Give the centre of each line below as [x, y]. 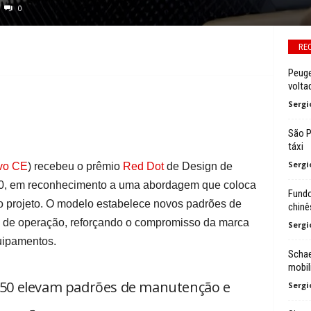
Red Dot [143, 166]
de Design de [198, 166]
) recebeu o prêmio [75, 166]
